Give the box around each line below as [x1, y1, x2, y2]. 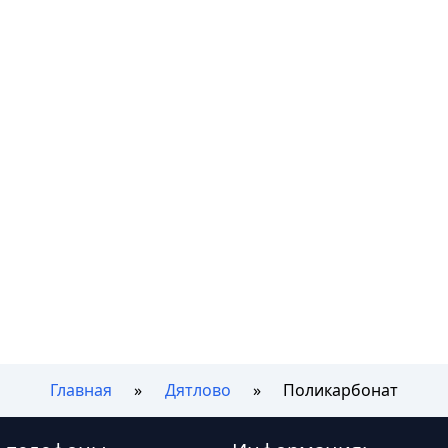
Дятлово [164, 379, 231, 402]
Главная [49, 379, 112, 402]
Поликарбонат [283, 379, 399, 402]
